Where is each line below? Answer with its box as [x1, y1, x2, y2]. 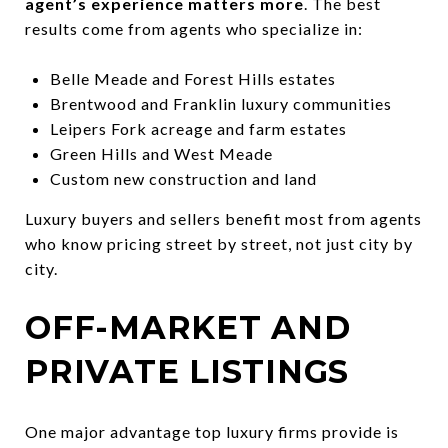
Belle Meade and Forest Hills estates [49, 68, 336, 88]
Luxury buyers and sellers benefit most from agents [25, 208, 422, 228]
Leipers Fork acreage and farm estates [49, 118, 347, 138]
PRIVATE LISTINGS [25, 351, 349, 391]
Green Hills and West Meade [49, 143, 273, 163]
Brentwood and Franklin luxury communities [49, 93, 392, 113]
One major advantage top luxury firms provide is [25, 421, 399, 441]
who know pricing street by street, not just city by [25, 233, 413, 253]
